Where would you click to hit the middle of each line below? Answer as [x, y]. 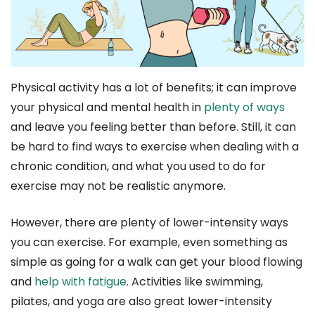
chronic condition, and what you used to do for [138, 166]
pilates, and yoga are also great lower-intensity [141, 301]
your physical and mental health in [107, 107]
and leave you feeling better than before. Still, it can [153, 127]
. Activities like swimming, [195, 281]
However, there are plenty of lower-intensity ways [149, 222]
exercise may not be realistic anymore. [118, 186]
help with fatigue [81, 281]
